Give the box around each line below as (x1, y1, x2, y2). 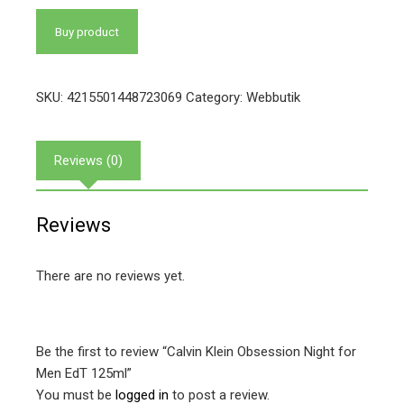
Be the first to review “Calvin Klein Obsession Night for (36, 344, 356, 361)
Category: (186, 89, 246, 106)
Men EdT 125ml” (36, 365, 132, 382)
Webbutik (246, 89, 300, 106)
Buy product (55, 24, 119, 39)
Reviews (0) (54, 152, 123, 169)
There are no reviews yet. (36, 268, 185, 285)
